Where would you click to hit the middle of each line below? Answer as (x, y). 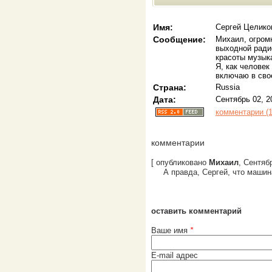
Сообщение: (179, 39)
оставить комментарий (196, 211)
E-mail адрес (175, 255)
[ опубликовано (180, 162)
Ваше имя (171, 230)
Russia (228, 87)
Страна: (170, 87)
